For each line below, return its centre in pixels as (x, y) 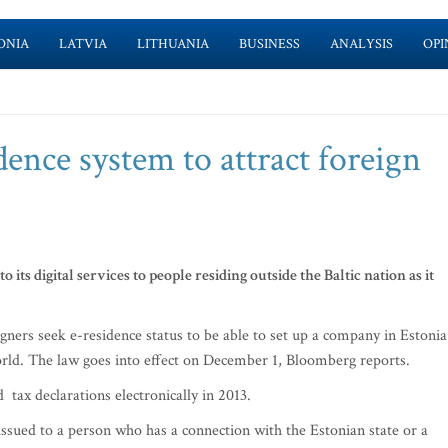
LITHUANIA (172, 44)
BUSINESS (269, 44)
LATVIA (82, 44)
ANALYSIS (361, 44)
